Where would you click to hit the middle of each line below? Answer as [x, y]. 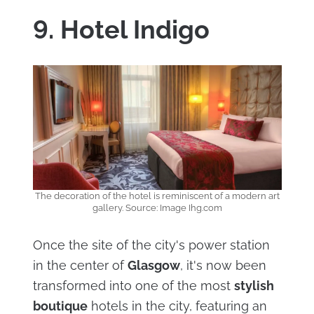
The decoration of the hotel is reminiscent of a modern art [157, 196]
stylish [254, 285]
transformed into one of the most [133, 285]
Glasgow [153, 265]
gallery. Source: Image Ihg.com [157, 207]
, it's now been [223, 265]
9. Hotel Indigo [121, 30]
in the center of [80, 265]
